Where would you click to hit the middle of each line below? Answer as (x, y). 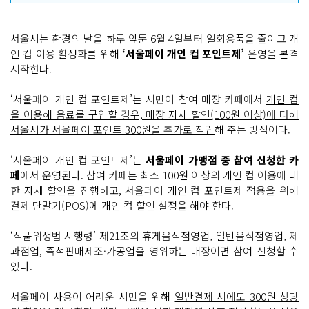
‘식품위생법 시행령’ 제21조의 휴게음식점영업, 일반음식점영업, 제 (154, 235)
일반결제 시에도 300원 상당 (236, 296)
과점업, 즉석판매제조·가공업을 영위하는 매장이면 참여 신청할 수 (154, 250)
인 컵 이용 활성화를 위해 (66, 53)
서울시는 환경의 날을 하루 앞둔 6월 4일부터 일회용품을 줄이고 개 (154, 38)
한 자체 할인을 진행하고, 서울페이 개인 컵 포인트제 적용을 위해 (154, 190)
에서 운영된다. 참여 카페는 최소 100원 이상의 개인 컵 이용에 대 (159, 175)
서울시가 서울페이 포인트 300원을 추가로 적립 (112, 129)
